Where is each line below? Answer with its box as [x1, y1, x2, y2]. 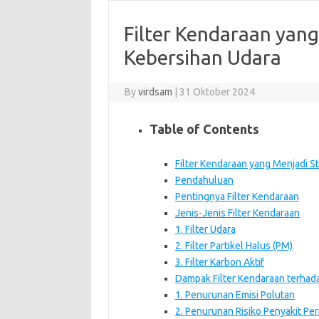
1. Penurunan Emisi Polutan [174, 288, 295, 300]
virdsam [138, 85, 173, 98]
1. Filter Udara [174, 223, 236, 235]
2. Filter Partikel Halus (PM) [174, 239, 293, 251]
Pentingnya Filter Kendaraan [174, 190, 299, 202]
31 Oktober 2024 [179, 85, 256, 98]
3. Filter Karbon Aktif [174, 256, 264, 268]
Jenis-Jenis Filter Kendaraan [174, 206, 300, 219]
